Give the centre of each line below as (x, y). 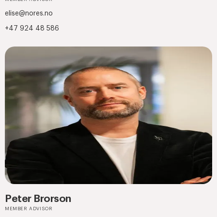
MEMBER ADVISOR (29, 209)
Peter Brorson (38, 199)
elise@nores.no (29, 14)
